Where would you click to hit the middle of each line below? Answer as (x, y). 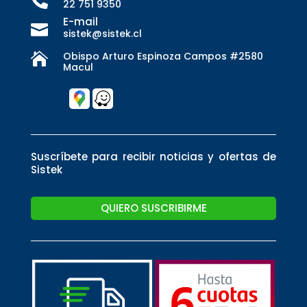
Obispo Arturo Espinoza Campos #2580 (163, 56)
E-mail (81, 21)
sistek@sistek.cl (102, 33)
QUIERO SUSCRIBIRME (153, 208)
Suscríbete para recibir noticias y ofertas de (153, 156)
